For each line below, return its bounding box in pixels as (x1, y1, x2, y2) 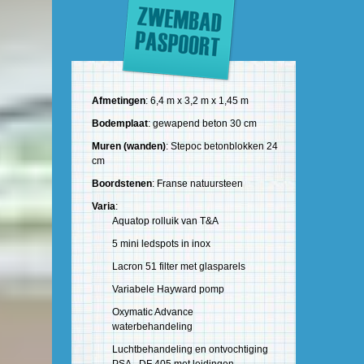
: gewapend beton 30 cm (148, 118, 257, 130)
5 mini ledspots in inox (112, 238, 210, 250)
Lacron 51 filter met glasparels (112, 261, 245, 273)
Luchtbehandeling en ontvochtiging (112, 344, 268, 356)
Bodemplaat (92, 118, 148, 130)
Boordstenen (92, 178, 152, 190)
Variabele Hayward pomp (112, 284, 224, 296)
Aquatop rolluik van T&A (112, 215, 219, 227)
